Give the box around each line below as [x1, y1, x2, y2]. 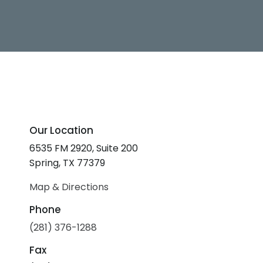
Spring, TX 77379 [29, 156, 106, 170]
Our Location [29, 123, 94, 137]
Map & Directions [29, 180, 109, 194]
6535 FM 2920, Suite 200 [29, 141, 139, 155]
